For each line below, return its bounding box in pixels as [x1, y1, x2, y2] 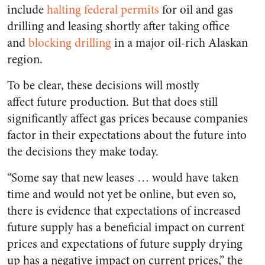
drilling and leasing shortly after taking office [7, 18, 230, 35]
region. [7, 51, 43, 69]
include [7, 1, 44, 19]
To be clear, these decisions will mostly [7, 77, 199, 95]
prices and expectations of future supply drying [7, 235, 243, 253]
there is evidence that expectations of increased [7, 202, 241, 220]
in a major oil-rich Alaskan [114, 34, 248, 52]
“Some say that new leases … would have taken [7, 169, 238, 187]
